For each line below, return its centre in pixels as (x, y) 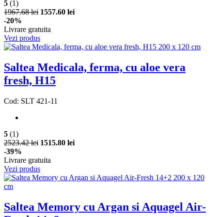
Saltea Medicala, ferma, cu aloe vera (95, 68)
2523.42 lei (21, 143)
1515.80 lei (57, 143)
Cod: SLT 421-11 (31, 101)
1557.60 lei (57, 12)
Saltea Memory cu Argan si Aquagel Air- (105, 207)
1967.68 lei (21, 12)
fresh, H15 (30, 81)
